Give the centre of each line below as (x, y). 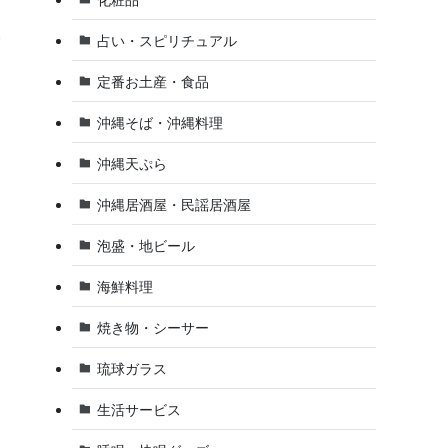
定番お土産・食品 (152, 81)
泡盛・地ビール (145, 245)
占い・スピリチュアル (166, 40)
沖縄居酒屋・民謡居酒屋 (173, 204)
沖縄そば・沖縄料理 (159, 122)
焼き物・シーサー (152, 327)
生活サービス (138, 409)
